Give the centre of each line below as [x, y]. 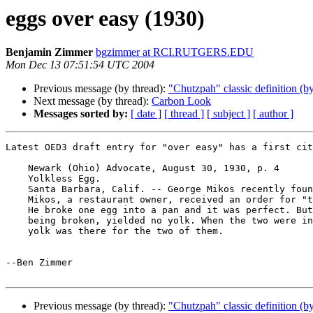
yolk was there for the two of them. [17, 231]
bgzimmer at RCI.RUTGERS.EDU [175, 52]
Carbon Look [181, 101]
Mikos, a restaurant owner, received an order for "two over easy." [17, 200]
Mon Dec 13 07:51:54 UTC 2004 [80, 65]
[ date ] [146, 114]
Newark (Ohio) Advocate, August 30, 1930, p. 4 [17, 168]
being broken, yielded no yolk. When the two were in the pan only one [17, 221]
